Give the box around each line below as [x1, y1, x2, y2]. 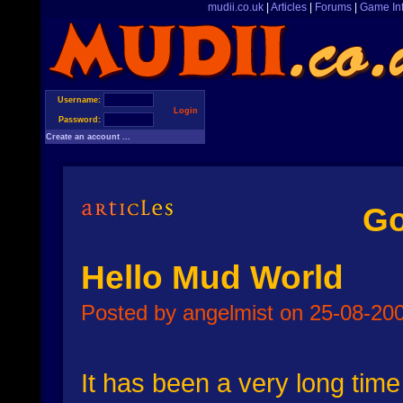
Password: [58, 115, 103, 124]
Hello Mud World [81, 259, 344, 296]
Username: [58, 95, 103, 104]
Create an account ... [46, 132, 130, 141]
